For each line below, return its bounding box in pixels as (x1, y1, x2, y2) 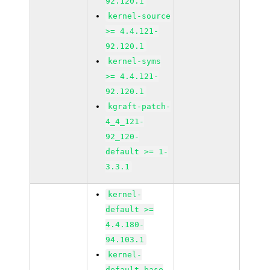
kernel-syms (108, 57, 162, 66)
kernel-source (108, 11, 171, 20)
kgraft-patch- (108, 102, 171, 111)
